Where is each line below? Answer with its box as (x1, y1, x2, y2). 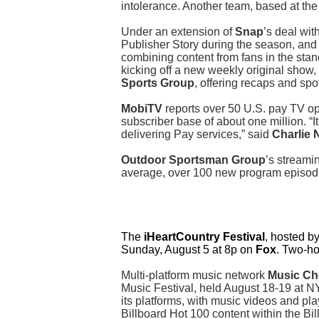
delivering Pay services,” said (121, 128, 272, 141)
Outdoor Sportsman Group (121, 154, 266, 167)
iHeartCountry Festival (144, 231, 265, 244)
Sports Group (121, 77, 194, 90)
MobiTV (121, 103, 165, 115)
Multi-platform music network (121, 269, 268, 282)
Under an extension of (121, 26, 235, 38)
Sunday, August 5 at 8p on (121, 244, 256, 256)
